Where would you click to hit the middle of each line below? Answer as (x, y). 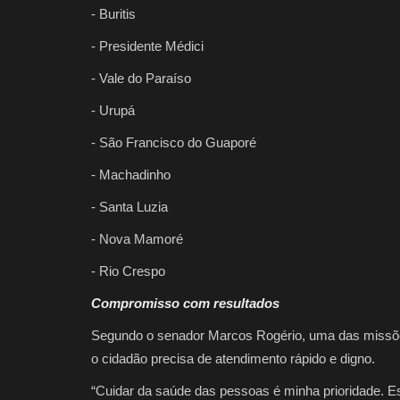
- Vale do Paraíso (141, 78)
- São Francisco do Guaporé (174, 142)
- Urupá (113, 110)
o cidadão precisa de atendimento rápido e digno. (233, 358)
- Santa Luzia (129, 206)
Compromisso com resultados (185, 303)
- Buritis (113, 13)
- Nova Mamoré (137, 238)
